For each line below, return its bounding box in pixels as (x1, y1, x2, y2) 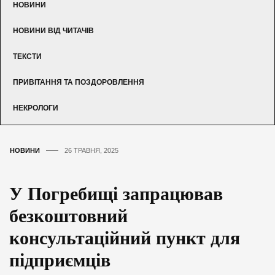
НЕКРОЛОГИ (13, 103, 58, 112)
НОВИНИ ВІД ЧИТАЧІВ (13, 26, 94, 35)
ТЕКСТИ (13, 52, 42, 61)
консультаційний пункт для (9, 227, 240, 248)
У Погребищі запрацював (9, 183, 223, 204)
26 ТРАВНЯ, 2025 (64, 146, 118, 154)
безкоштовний (9, 205, 128, 226)
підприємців (9, 249, 110, 270)
